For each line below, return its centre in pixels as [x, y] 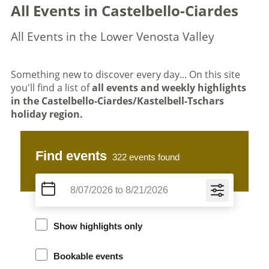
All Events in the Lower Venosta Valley [112, 37]
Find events [71, 156]
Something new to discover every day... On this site [125, 74]
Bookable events [89, 256]
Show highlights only [98, 226]
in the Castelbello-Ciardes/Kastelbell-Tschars [117, 101]
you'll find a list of [51, 88]
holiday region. [47, 114]
